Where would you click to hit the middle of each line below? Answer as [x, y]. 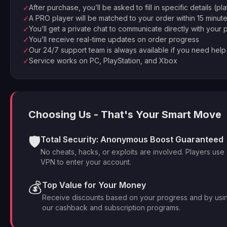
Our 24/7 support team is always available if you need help [127, 50]
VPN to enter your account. [86, 162]
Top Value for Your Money [94, 185]
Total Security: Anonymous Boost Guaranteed [132, 139]
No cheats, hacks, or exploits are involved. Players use [133, 152]
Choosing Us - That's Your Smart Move [125, 115]
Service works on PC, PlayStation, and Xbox [103, 61]
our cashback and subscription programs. [111, 207]
